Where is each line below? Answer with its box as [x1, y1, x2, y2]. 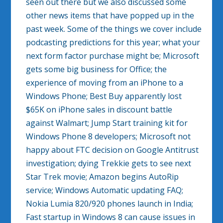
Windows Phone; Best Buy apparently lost [26, 91, 182, 102]
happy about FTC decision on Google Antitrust [26, 144, 199, 156]
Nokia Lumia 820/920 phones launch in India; [26, 198, 194, 210]
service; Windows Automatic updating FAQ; [26, 185, 184, 196]
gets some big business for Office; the [26, 64, 167, 75]
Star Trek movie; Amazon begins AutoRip [26, 171, 179, 183]
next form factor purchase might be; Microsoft [26, 50, 200, 62]
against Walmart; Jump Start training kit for [26, 117, 188, 129]
